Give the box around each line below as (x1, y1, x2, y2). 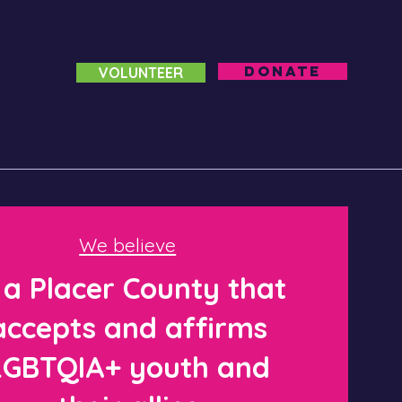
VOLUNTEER (99, 64, 183, 82)
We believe (79, 233, 177, 257)
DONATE (244, 62, 321, 80)
